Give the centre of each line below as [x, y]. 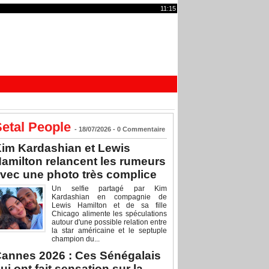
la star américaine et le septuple [109, 231]
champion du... [76, 239]
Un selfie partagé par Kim [109, 189]
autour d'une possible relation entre [109, 222]
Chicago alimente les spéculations [109, 214]
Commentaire [143, 129]
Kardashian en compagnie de [109, 197]
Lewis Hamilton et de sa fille [109, 206]
